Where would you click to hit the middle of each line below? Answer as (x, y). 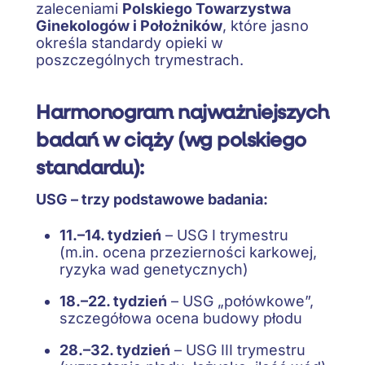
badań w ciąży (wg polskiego (171, 139)
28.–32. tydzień (114, 350)
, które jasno (266, 25)
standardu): (90, 167)
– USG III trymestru (237, 350)
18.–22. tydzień (113, 301)
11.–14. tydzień (110, 235)
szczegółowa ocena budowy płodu (180, 319)
